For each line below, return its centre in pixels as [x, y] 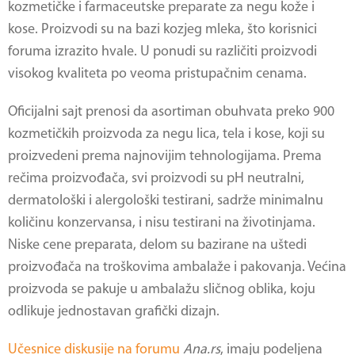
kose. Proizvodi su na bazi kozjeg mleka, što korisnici [162, 30]
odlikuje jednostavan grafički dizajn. [114, 312]
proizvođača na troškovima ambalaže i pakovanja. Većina [177, 267]
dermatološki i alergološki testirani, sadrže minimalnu [166, 201]
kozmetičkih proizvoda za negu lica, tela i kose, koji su [166, 134]
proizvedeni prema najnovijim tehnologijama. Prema [165, 157]
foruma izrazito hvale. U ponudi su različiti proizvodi [162, 52]
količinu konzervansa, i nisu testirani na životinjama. [162, 223]
